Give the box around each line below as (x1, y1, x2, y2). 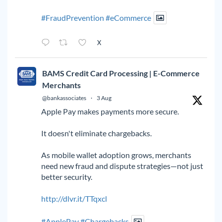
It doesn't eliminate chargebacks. (41, 128, 152, 138)
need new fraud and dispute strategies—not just (41, 161, 203, 170)
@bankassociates (42, 94, 86, 102)
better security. (41, 171, 92, 181)
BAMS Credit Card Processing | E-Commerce (42, 68, 200, 78)
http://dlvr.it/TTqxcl (41, 193, 107, 203)
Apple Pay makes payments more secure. (41, 106, 179, 116)
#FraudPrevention (41, 12, 104, 22)
